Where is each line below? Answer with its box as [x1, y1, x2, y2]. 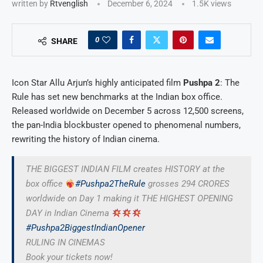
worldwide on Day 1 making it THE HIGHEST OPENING [26, 193, 233, 204]
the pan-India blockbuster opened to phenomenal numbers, [12, 120, 241, 131]
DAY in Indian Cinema [26, 208, 112, 219]
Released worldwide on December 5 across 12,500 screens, [12, 106, 244, 117]
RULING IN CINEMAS [26, 237, 105, 248]
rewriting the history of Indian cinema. [12, 134, 160, 145]
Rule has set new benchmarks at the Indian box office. [12, 92, 222, 103]
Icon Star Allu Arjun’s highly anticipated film [12, 77, 181, 89]
